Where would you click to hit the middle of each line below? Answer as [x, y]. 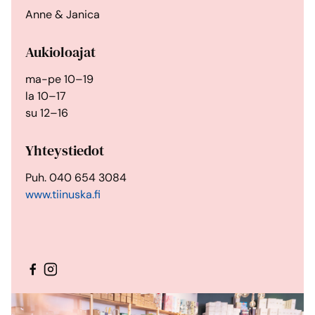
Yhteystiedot [65, 150]
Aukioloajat [60, 52]
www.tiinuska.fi [63, 194]
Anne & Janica [63, 14]
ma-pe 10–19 [59, 79]
